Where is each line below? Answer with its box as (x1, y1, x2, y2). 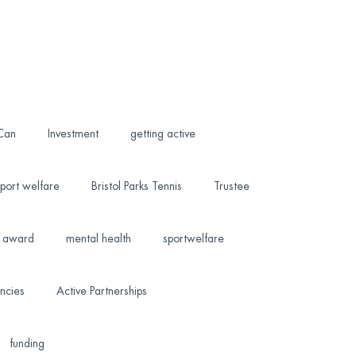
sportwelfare (162, 233, 224, 244)
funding (9, 338, 44, 349)
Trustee (213, 180, 250, 192)
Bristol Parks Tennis (91, 180, 182, 192)
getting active (130, 128, 195, 139)
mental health (65, 233, 131, 244)
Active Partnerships (56, 285, 147, 296)
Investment (47, 128, 99, 139)
